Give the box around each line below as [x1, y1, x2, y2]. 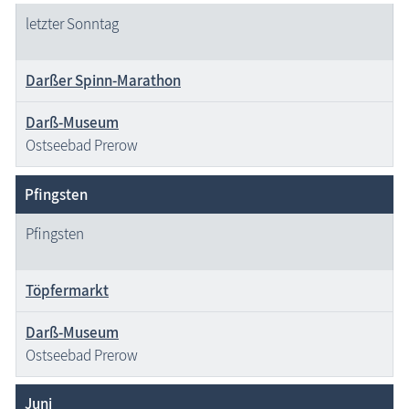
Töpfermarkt [26, 279, 109, 300]
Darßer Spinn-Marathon [26, 70, 181, 91]
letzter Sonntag [26, 14, 119, 35]
